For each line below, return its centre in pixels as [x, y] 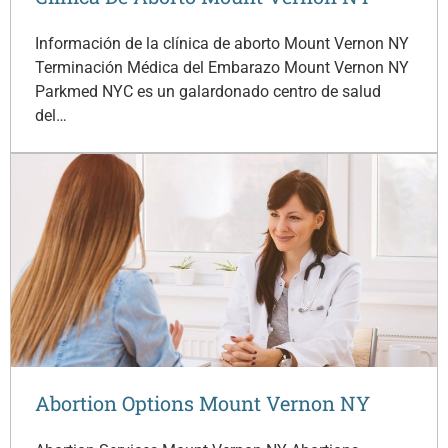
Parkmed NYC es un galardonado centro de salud [208, 91]
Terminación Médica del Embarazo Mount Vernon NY [222, 67]
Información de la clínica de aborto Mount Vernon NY [222, 43]
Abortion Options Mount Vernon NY [202, 402]
